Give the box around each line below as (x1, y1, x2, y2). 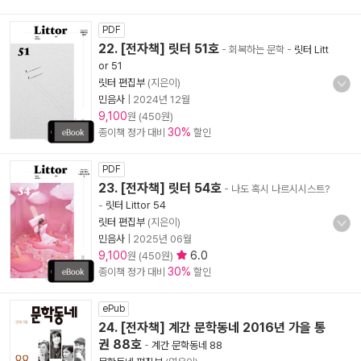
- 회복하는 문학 (219, 44, 287, 56)
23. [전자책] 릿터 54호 (98, 180, 222, 196)
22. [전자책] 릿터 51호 (98, 41, 219, 56)
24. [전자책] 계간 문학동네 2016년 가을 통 (98, 320, 326, 335)
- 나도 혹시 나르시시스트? (222, 183, 330, 195)
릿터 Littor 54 (106, 199, 166, 211)
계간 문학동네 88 (151, 339, 222, 351)
